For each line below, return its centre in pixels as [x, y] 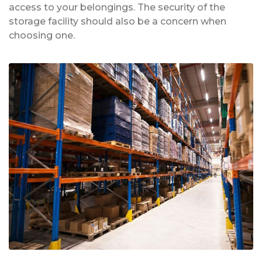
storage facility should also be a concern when [118, 22]
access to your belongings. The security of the [117, 8]
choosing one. [42, 36]
